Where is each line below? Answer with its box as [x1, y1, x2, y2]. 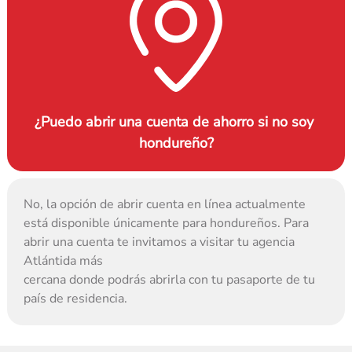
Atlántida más [24, 252, 104, 270]
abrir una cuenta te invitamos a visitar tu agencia [24, 233, 295, 251]
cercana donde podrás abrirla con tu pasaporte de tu [24, 271, 316, 289]
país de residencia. [24, 290, 128, 308]
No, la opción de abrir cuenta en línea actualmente [24, 196, 306, 214]
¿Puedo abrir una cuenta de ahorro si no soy [35, 112, 313, 132]
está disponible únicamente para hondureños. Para [24, 214, 310, 233]
